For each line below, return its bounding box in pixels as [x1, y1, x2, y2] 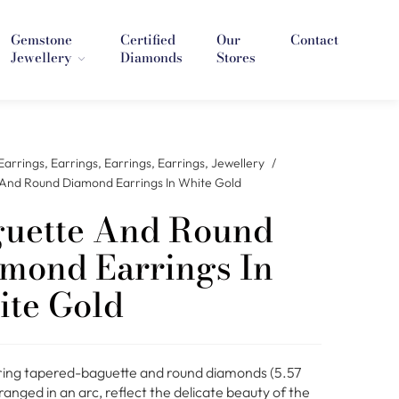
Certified [120, 29, 176, 51]
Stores [216, 47, 256, 69]
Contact [289, 29, 338, 51]
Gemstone [10, 29, 72, 51]
